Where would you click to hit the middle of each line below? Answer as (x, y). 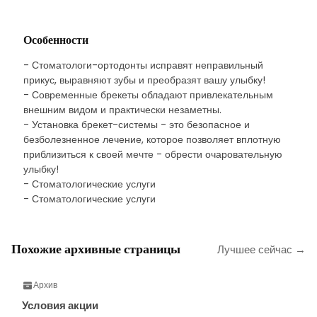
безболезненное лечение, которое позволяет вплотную (152, 139)
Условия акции (60, 305)
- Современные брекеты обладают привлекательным (148, 95)
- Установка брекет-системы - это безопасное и (137, 125)
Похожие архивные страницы (96, 249)
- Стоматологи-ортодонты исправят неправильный (143, 65)
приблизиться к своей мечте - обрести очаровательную (153, 154)
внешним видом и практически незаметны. (122, 110)
